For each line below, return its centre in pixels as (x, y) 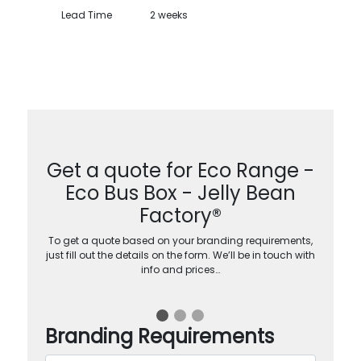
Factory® (180, 216)
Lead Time (86, 15)
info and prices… (180, 270)
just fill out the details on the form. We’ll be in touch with (180, 255)
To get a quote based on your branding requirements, (180, 241)
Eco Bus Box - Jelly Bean (180, 193)
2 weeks (168, 15)
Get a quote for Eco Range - (180, 171)
